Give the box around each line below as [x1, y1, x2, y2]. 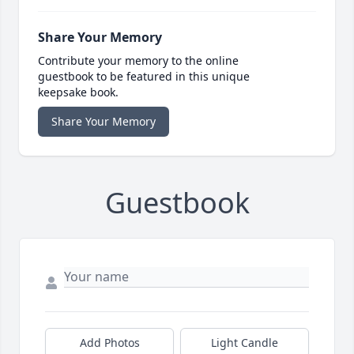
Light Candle [211, 335, 278, 351]
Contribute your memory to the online [38, 53, 239, 69]
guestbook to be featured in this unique [38, 69, 250, 85]
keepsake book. [38, 85, 119, 100]
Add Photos [79, 335, 140, 351]
